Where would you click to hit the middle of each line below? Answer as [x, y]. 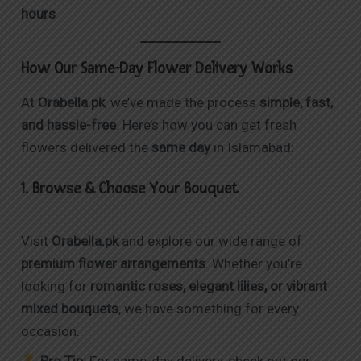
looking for [56, 286]
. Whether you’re [254, 264]
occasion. [51, 332]
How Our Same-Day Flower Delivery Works [157, 68]
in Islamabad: [253, 147]
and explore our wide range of [211, 241]
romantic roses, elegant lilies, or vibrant [209, 286]
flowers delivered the [87, 147]
